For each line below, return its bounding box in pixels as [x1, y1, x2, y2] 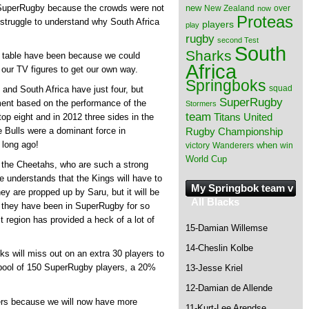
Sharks [186, 48, 232, 63]
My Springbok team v [191, 182, 293, 194]
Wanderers [212, 141, 254, 150]
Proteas [237, 12, 293, 31]
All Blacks [191, 196, 239, 208]
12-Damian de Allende [186, 283, 272, 294]
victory [186, 141, 210, 150]
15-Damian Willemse [186, 223, 268, 234]
